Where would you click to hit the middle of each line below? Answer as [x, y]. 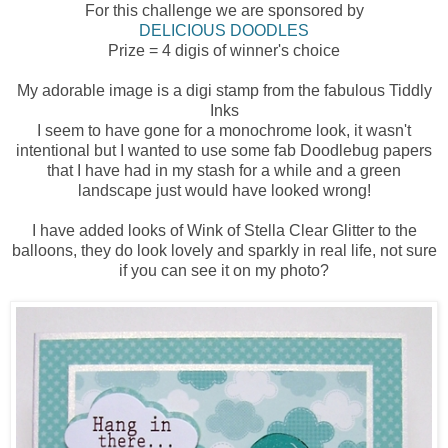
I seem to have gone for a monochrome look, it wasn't [224, 130]
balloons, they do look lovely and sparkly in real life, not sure [224, 250]
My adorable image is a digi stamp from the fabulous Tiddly [224, 90]
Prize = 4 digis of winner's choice [224, 50]
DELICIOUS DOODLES [224, 30]
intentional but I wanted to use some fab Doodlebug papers [224, 150]
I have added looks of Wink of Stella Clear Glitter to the [224, 230]
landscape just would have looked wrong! [224, 190]
